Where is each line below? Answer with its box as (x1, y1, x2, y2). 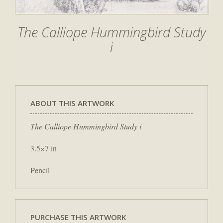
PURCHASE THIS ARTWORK (30, 212, 126, 222)
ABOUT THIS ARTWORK (30, 98, 114, 109)
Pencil (30, 165, 50, 175)
